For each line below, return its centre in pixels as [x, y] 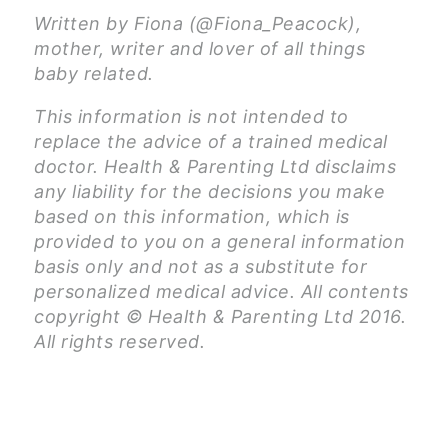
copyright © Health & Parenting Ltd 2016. [220, 317]
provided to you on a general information [219, 242]
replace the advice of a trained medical [211, 142]
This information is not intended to [191, 117]
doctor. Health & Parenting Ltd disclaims [215, 167]
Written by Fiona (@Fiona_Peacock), [197, 24]
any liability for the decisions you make [209, 192]
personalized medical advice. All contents [221, 292]
